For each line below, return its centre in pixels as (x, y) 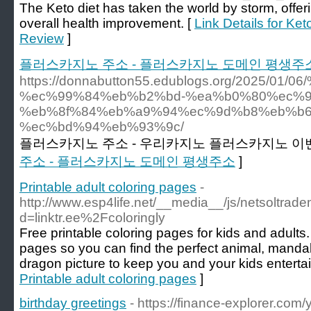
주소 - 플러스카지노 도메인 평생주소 (127, 161)
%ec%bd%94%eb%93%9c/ (102, 127)
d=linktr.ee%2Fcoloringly (92, 218)
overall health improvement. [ (107, 23)
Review (42, 39)
